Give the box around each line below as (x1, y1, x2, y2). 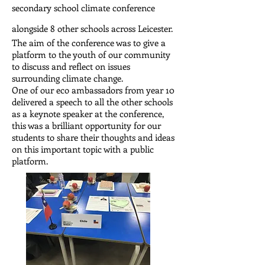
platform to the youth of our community (12, 49, 170, 60)
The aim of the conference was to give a (12, 37, 166, 49)
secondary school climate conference (12, 2, 155, 14)
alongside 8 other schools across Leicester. (12, 22, 173, 34)
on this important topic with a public (12, 143, 154, 155)
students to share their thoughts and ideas (12, 131, 174, 143)
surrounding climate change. (12, 72, 123, 84)
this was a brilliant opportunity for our (12, 119, 161, 131)
